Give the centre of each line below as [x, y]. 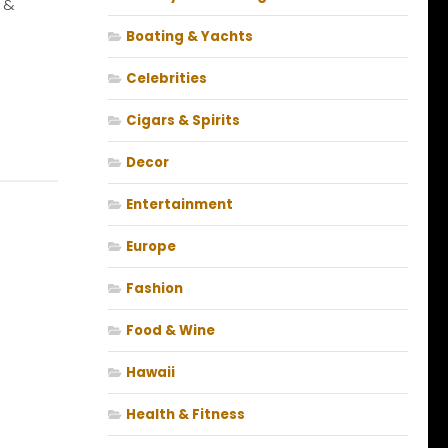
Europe [151, 247]
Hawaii [150, 373]
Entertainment [179, 205]
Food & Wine [170, 331]
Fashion [154, 289]
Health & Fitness [185, 415]
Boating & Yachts [189, 37]
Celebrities [166, 79]
